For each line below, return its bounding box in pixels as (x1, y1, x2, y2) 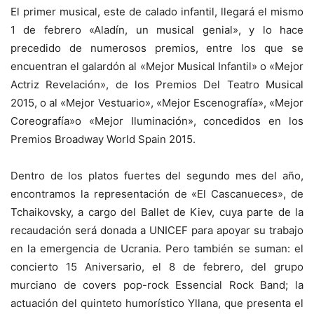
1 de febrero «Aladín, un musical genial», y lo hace (11, 22, 303, 36)
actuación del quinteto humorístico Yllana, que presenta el (11, 296, 303, 310)
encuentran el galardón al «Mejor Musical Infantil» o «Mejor (11, 59, 303, 73)
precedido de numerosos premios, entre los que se (11, 41, 303, 55)
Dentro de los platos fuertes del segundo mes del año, (11, 168, 303, 182)
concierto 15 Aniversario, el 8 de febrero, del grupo (11, 259, 303, 273)
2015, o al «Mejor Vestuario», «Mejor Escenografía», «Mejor (11, 95, 303, 109)
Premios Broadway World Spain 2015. (11, 132, 196, 146)
